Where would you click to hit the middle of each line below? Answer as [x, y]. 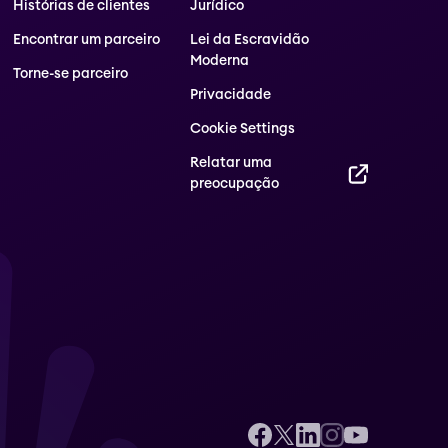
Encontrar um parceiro [86, 40]
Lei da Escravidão [250, 40]
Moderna [220, 61]
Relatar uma [231, 163]
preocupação [235, 184]
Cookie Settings [243, 129]
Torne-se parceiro [70, 74]
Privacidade [231, 95]
